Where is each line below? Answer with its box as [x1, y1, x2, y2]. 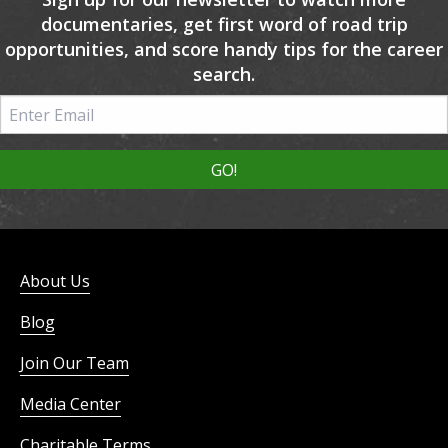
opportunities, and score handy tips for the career [5, 37, 443, 62]
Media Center [20, 393, 121, 416]
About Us [20, 270, 90, 293]
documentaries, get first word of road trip [40, 12, 408, 37]
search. [193, 62, 255, 87]
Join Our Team [20, 352, 129, 375]
